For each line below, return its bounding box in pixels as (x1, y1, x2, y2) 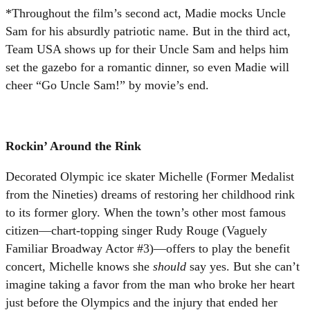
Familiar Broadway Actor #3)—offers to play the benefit (6, 241, 290, 255)
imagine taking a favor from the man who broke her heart (6, 277, 295, 291)
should (153, 259, 190, 273)
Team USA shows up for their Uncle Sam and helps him (6, 42, 289, 56)
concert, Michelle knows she (6, 259, 153, 273)
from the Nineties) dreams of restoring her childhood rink (6, 187, 295, 201)
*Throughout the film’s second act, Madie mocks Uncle (6, 6, 286, 20)
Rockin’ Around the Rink (6, 138, 141, 153)
